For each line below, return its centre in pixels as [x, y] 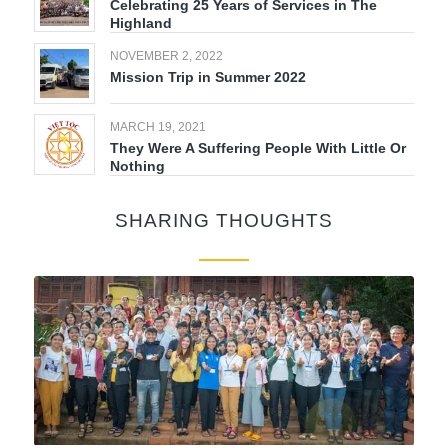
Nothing [137, 166]
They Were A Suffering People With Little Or [257, 148]
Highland [140, 23]
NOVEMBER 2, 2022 [166, 56]
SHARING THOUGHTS [223, 221]
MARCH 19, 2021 [157, 127]
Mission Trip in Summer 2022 [207, 77]
